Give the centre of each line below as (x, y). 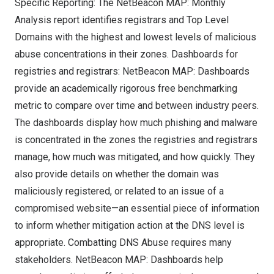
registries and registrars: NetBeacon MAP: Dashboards (132, 71)
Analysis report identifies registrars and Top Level (122, 20)
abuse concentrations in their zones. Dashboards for (126, 54)
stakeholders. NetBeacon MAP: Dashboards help (119, 260)
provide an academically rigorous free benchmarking (126, 88)
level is (228, 225)
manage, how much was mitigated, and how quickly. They (135, 157)
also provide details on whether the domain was (117, 174)
